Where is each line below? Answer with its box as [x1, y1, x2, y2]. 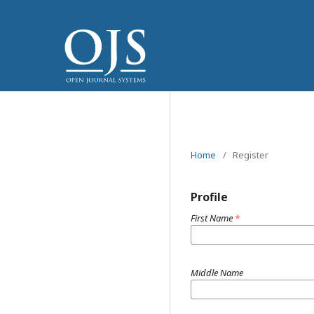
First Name [191, 212, 235, 224]
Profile [191, 189, 228, 205]
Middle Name [191, 266, 243, 279]
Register [233, 149, 268, 161]
